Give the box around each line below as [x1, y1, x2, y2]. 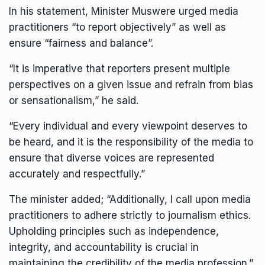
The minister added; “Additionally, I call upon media [9, 193, 251, 205]
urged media [176, 5, 238, 17]
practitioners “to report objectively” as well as [9, 21, 226, 33]
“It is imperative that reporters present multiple [9, 62, 230, 75]
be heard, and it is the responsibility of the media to [9, 135, 253, 148]
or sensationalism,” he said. [9, 94, 138, 106]
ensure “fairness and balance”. [9, 37, 153, 49]
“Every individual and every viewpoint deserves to [9, 119, 247, 132]
